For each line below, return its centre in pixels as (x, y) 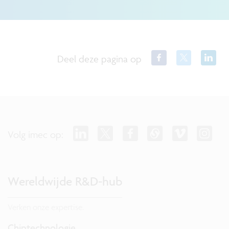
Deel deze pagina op (100, 59)
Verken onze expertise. (46, 207)
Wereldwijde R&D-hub (65, 181)
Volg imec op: (36, 135)
